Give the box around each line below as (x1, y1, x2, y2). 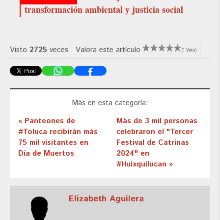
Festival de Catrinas (116, 137, 189, 148)
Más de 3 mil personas (116, 115, 197, 126)
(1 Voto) (182, 47, 196, 54)
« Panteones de (18, 115, 75, 126)
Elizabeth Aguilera (69, 192, 144, 205)
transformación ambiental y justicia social (25, 3, 183, 16)
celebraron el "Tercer (116, 126, 193, 137)
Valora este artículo (76, 45, 140, 55)
